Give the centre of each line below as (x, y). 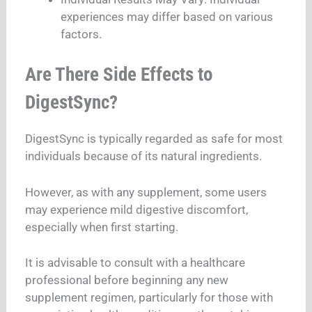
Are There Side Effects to (119, 75)
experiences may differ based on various (167, 16)
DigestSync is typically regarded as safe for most (154, 139)
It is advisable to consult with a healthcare (135, 263)
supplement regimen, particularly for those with (149, 298)
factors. (81, 34)
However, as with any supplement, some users (146, 192)
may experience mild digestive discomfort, (137, 209)
